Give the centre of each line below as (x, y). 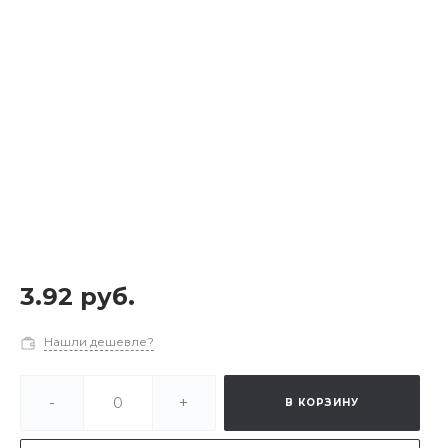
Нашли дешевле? (99, 341)
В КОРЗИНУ (322, 402)
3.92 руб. (77, 296)
